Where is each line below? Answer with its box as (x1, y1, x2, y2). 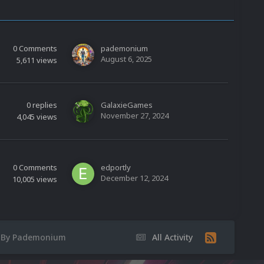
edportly (101, 162, 131, 173)
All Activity (152, 232, 193, 243)
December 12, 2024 (101, 173, 168, 184)
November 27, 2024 (101, 110, 169, 121)
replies (32, 100, 57, 111)
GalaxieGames (101, 100, 153, 111)
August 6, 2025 (101, 54, 152, 65)
